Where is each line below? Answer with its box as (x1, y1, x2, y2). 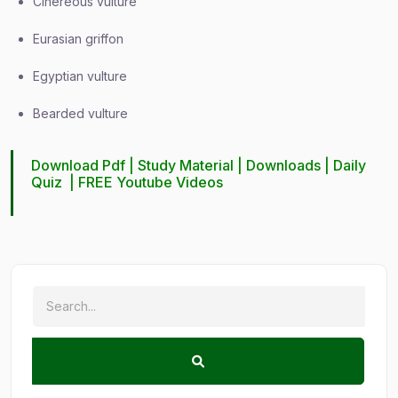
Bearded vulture (33, 106, 128, 121)
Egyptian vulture (33, 68, 127, 84)
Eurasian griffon (33, 31, 123, 46)
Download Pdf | (31, 156, 139, 174)
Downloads (246, 156, 322, 174)
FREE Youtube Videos (78, 173, 224, 191)
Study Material (138, 156, 235, 174)
